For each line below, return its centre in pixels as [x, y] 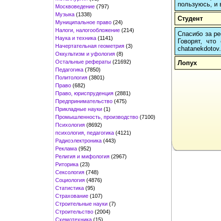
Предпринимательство [84, 101]
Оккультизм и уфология [85, 54]
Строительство [74, 211]
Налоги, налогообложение [88, 30]
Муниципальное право [83, 22]
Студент [190, 19]
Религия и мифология [82, 156]
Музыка [65, 14]
